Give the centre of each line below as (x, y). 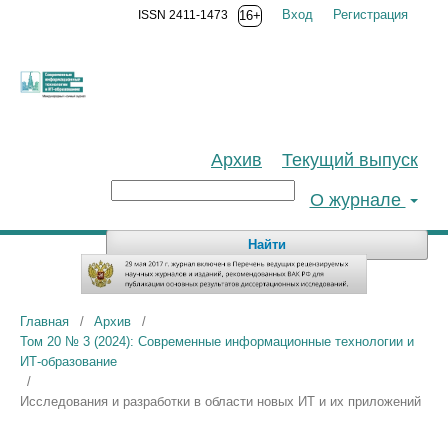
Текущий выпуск (350, 160)
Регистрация (370, 14)
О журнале (357, 200)
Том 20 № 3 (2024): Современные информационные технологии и (217, 342)
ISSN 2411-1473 (183, 15)
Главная (44, 322)
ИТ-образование (68, 362)
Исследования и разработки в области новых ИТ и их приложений (220, 402)
